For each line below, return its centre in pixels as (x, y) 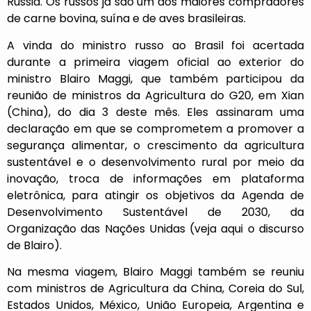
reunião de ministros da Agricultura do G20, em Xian (155, 95)
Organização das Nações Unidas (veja (114, 228)
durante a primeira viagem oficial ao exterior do (155, 62)
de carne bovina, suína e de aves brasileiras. (126, 19)
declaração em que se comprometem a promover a (155, 128)
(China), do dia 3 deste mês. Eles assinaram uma (155, 112)
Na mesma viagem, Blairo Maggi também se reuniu (155, 272)
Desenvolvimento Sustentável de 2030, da (155, 212)
